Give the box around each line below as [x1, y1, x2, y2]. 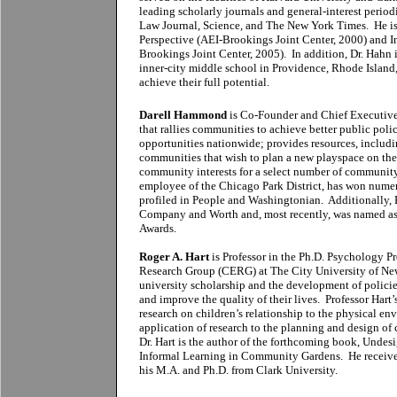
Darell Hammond [139, 108, 227, 121]
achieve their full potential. [139, 75, 269, 89]
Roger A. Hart [139, 250, 209, 263]
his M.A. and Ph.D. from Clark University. [139, 363, 338, 377]
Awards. [139, 222, 176, 235]
